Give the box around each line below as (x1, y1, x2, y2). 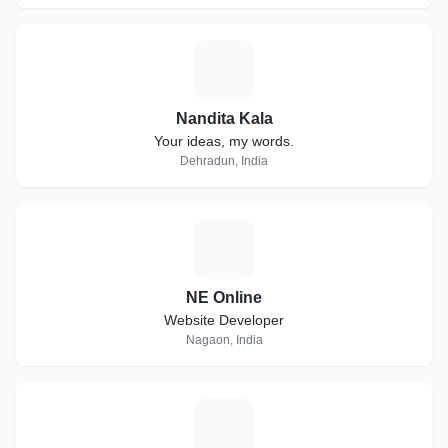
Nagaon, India (185, 333, 263, 347)
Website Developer (164, 312, 284, 328)
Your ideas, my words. (154, 133, 294, 149)
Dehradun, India (180, 154, 268, 168)
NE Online (186, 289, 262, 306)
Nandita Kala (175, 110, 273, 127)
